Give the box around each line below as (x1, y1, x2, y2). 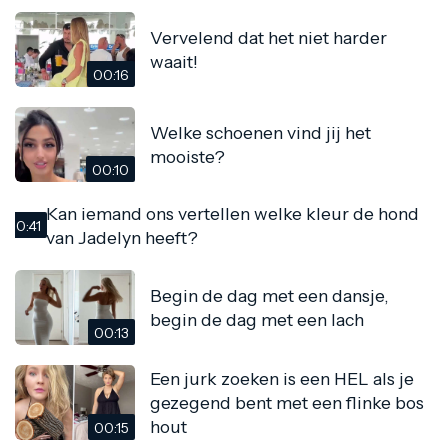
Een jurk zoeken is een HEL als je (150, 367, 414, 389)
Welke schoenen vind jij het (150, 121, 371, 143)
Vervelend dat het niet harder (150, 26, 387, 48)
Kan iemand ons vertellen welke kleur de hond (46, 203, 419, 225)
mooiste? (150, 145, 225, 167)
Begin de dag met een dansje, (150, 284, 388, 306)
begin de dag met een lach (150, 308, 364, 330)
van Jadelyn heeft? (46, 227, 198, 249)
